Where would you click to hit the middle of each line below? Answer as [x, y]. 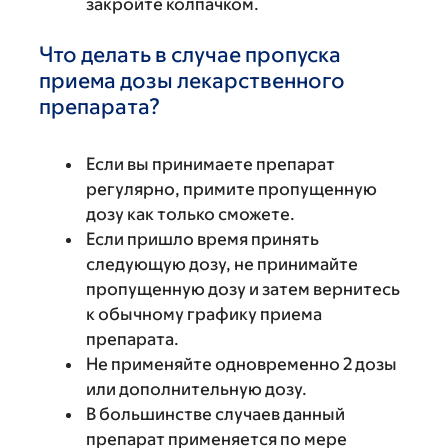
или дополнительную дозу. [196, 389]
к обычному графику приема [204, 314]
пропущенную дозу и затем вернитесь [243, 289]
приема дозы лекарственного [192, 80]
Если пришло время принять [202, 239]
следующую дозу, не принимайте [222, 264]
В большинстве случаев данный [215, 414]
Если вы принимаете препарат [210, 164]
